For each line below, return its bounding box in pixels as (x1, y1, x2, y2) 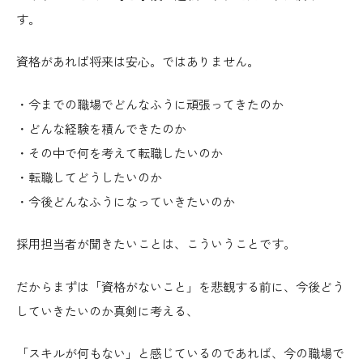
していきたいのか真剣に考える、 (16, 303, 199, 320)
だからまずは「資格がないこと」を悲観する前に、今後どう (16, 279, 344, 296)
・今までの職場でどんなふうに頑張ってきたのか (16, 96, 284, 113)
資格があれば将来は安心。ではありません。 (16, 54, 259, 71)
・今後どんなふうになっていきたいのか (16, 194, 235, 211)
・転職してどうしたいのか (16, 169, 162, 186)
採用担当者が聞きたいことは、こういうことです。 (16, 237, 296, 254)
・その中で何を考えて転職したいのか (16, 145, 223, 162)
